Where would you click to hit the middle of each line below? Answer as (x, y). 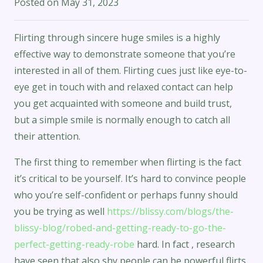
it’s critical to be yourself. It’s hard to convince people (130, 178)
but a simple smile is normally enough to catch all (122, 119)
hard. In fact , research (185, 244)
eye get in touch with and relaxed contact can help (124, 87)
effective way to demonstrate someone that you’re (125, 54)
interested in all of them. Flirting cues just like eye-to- (131, 70)
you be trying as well (60, 211)
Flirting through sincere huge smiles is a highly (117, 37)
